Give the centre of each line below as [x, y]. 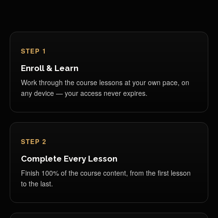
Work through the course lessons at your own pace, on [105, 82]
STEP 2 [34, 141]
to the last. [37, 183]
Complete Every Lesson [69, 159]
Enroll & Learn [50, 68]
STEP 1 [34, 51]
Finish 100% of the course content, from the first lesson [106, 173]
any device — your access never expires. [84, 93]
